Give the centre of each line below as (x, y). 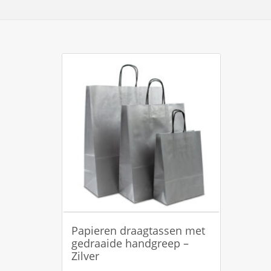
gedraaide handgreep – (130, 243)
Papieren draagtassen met (138, 230)
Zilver (85, 256)
